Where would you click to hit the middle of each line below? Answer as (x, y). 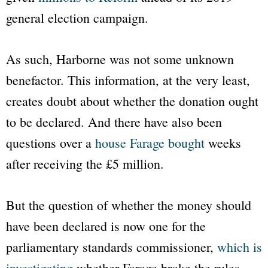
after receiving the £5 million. (85, 164)
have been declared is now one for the (106, 226)
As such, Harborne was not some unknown (120, 59)
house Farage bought (150, 143)
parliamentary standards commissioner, (112, 247)
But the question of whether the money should (129, 205)
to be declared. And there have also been (114, 122)
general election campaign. (77, 18)
